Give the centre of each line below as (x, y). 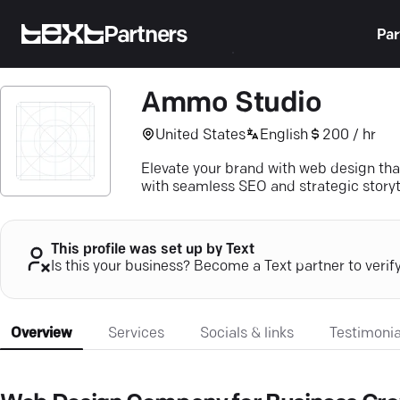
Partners (146, 36)
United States (200, 135)
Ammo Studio (232, 104)
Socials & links (247, 333)
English (284, 135)
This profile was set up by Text (153, 250)
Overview (42, 333)
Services (136, 333)
